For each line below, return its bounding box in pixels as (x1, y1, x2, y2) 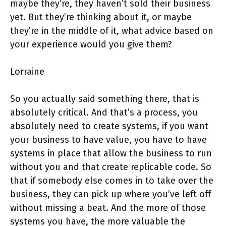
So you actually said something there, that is (10, 93, 199, 105)
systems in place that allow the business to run (10, 148, 212, 159)
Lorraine (10, 66, 47, 78)
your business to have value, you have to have (10, 134, 207, 146)
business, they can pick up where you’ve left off (10, 189, 211, 200)
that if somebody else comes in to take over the (10, 175, 213, 187)
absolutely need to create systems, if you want (10, 121, 208, 132)
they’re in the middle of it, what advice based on (10, 25, 213, 37)
